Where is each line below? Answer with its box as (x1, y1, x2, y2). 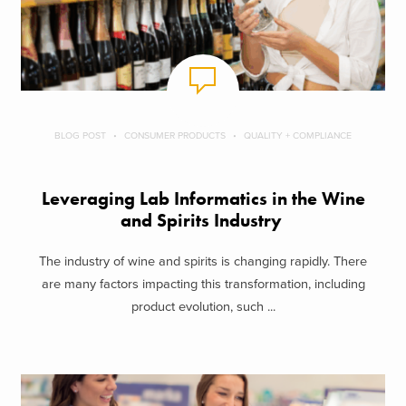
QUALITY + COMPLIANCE (244, 130, 352, 142)
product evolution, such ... (130, 298, 275, 314)
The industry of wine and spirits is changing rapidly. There (39, 253, 367, 269)
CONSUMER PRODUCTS (124, 130, 226, 142)
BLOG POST (54, 130, 106, 142)
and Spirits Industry (120, 209, 286, 233)
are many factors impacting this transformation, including (41, 275, 365, 292)
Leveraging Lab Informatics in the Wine (41, 188, 365, 211)
